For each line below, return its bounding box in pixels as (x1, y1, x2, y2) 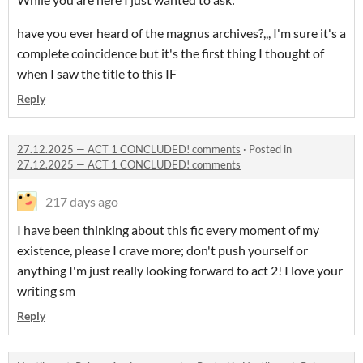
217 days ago (45, 194, 118, 209)
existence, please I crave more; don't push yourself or (17, 242, 308, 258)
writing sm (17, 283, 75, 298)
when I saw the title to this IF (17, 66, 177, 81)
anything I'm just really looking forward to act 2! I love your (17, 263, 343, 278)
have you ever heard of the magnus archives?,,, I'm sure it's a (17, 25, 346, 41)
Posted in (249, 143, 292, 156)
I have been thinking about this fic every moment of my (17, 222, 319, 237)
